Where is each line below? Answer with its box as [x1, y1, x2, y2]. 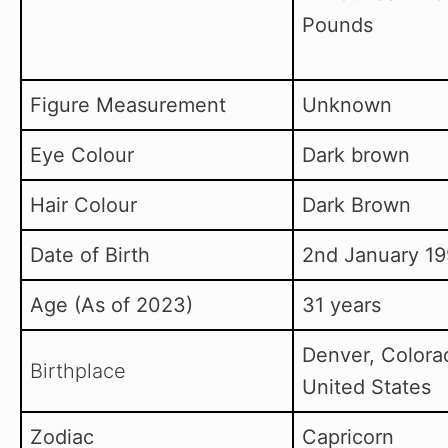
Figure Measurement [30, 93, 226, 118]
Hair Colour [30, 193, 137, 218]
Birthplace [30, 359, 126, 384]
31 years [302, 293, 381, 318]
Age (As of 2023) [30, 293, 193, 318]
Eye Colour [30, 143, 134, 168]
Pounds [302, 13, 373, 38]
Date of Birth [30, 243, 150, 268]
